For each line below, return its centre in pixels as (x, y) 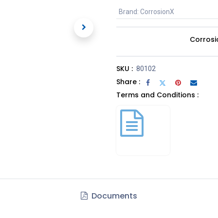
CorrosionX (157, 12)
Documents (113, 196)
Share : (128, 82)
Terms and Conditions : (157, 95)
